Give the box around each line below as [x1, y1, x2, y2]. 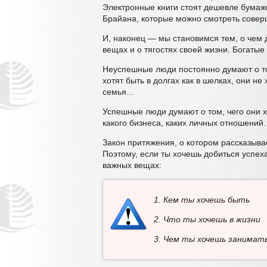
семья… [103, 87, 135, 97]
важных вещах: [103, 160, 162, 170]
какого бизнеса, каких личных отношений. [103, 118, 266, 128]
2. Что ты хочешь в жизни [154, 215, 260, 224]
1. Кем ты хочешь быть [154, 195, 250, 204]
